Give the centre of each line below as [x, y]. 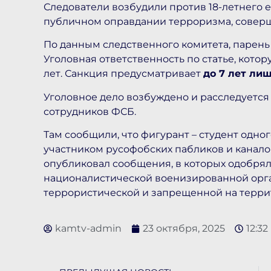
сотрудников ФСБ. [91, 111]
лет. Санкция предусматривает [123, 74]
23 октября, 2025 [184, 228]
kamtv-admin [88, 228]
